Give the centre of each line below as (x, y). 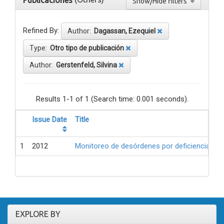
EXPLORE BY (38, 214)
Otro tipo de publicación (87, 48)
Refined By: (41, 31)
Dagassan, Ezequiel (125, 31)
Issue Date (49, 120)
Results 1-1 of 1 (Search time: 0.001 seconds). (112, 99)
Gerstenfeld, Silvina (86, 65)
